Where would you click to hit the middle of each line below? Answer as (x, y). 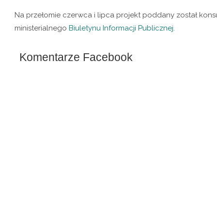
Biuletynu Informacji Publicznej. (122, 28)
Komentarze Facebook (76, 57)
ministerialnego (42, 28)
